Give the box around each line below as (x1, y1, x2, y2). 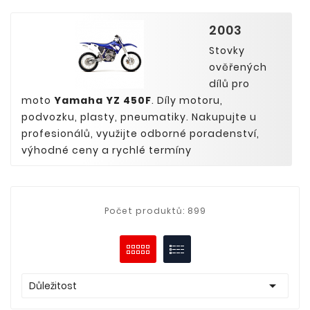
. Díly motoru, (152, 93, 223, 107)
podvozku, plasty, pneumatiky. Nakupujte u (21, 110, 257, 124)
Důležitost (29, 279, 77, 293)
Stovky (209, 44, 245, 57)
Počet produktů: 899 (104, 205, 206, 217)
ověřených (209, 60, 267, 74)
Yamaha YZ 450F (54, 93, 152, 107)
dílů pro (209, 77, 250, 91)
